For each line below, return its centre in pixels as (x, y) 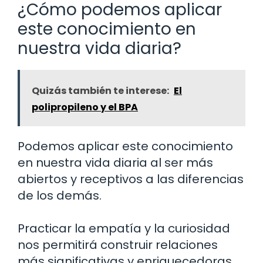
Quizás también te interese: (100, 90)
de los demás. (60, 195)
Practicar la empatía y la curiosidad (124, 228)
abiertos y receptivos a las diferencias (131, 179)
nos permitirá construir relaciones (118, 245)
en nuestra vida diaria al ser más (115, 162)
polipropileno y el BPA (85, 107)
